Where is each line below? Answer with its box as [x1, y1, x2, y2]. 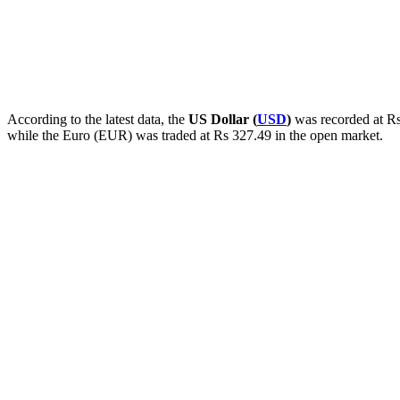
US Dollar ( [188, 111, 257, 127]
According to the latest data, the [7, 111, 188, 127]
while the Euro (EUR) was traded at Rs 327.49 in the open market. [7, 127, 383, 143]
